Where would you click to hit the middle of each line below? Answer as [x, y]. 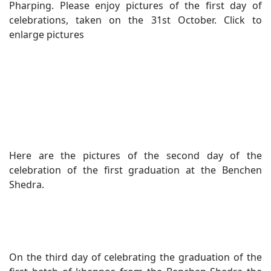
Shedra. [27, 184]
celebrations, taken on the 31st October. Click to [135, 20]
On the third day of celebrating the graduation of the [135, 257]
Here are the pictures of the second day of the [135, 155]
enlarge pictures [47, 34]
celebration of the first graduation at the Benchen [135, 170]
